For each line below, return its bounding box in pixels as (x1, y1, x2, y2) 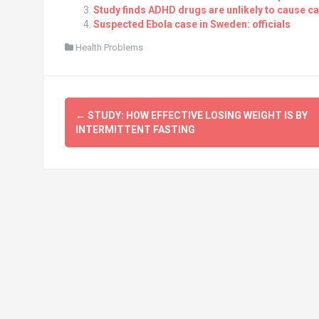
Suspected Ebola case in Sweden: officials (93, 19, 291, 31)
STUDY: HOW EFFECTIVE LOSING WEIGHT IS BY (85, 110, 308, 122)
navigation (63, 120, 158, 158)
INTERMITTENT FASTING (75, 124, 195, 136)
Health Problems (75, 42, 143, 53)
